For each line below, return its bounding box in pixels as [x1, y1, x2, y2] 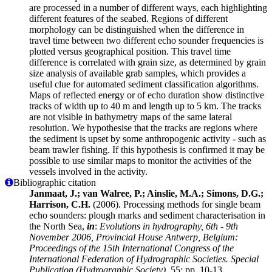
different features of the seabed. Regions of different [29, 13, 228, 24]
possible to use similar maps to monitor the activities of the [29, 155, 251, 166]
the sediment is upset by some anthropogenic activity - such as [29, 133, 266, 144]
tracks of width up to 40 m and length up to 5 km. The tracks [29, 100, 261, 111]
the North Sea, [29, 220, 87, 231]
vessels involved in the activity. [29, 166, 148, 177]
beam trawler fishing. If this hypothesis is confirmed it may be [29, 144, 265, 155]
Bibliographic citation [13, 177, 96, 188]
